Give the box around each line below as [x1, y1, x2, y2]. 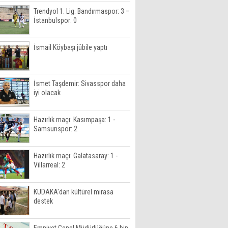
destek [34, 197, 53, 205]
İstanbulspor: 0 [34, 16, 77, 24]
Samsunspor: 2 [34, 125, 77, 133]
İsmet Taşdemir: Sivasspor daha [34, 79, 126, 88]
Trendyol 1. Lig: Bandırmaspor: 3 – [34, 7, 130, 15]
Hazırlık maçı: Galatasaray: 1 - [34, 152, 118, 160]
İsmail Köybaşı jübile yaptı [34, 43, 107, 51]
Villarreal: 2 [34, 161, 65, 169]
